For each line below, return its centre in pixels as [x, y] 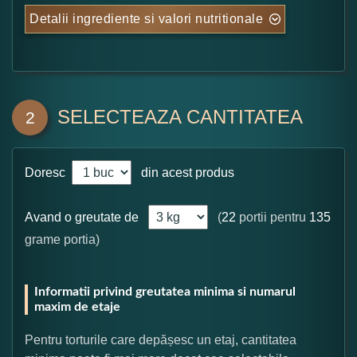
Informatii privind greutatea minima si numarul [165, 291]
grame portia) [62, 239]
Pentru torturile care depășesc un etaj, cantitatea [161, 339]
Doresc [47, 172]
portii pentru [273, 217]
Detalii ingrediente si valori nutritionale [146, 18]
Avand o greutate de [82, 217]
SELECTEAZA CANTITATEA [180, 116]
